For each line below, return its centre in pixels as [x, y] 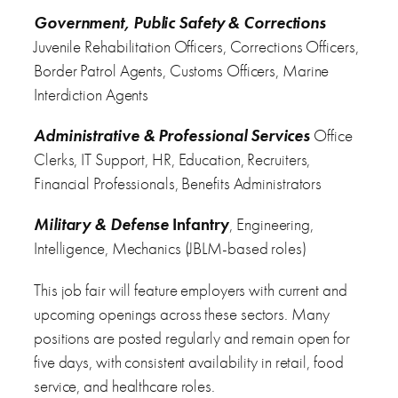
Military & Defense [102, 225]
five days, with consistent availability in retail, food [189, 362]
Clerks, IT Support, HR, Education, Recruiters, [172, 160]
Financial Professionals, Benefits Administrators [178, 184]
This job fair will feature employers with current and [191, 290]
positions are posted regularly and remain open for [192, 338]
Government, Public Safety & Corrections [180, 23]
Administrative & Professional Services [172, 136]
